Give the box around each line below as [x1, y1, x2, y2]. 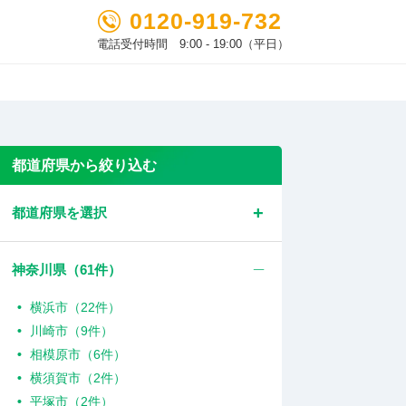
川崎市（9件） [30, 324, 114, 338]
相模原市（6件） [30, 347, 127, 362]
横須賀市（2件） [30, 371, 127, 385]
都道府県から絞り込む [12, 158, 158, 173]
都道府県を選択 [12, 205, 108, 220]
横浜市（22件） [30, 300, 121, 314]
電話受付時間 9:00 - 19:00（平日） [97, 37, 289, 51]
